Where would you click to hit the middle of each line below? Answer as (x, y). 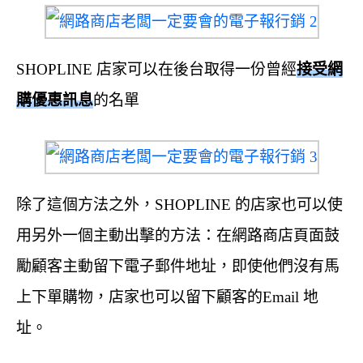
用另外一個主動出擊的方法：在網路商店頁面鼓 (178, 236)
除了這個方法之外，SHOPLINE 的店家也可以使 (179, 205)
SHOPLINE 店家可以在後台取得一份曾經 (156, 70)
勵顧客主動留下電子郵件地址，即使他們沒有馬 (178, 267)
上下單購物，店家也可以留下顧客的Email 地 (167, 297)
